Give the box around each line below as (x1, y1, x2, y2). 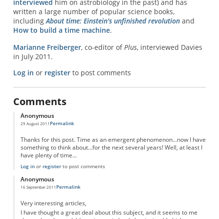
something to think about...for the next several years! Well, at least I (20, 143, 202, 151)
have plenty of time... (20, 151, 77, 159)
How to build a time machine (13, 25, 110, 35)
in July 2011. (13, 52, 53, 62)
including (13, 16, 46, 25)
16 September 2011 (20, 184, 56, 190)
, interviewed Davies (136, 43, 202, 52)
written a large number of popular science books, (13, 6, 175, 16)
